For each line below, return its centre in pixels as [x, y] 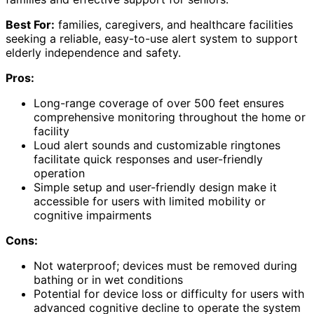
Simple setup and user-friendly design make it [155, 187]
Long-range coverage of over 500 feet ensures [159, 103]
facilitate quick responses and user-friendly [148, 159]
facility [52, 131]
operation [59, 173]
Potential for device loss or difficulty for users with [169, 293]
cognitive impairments [93, 215]
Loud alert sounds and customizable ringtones [157, 145]
